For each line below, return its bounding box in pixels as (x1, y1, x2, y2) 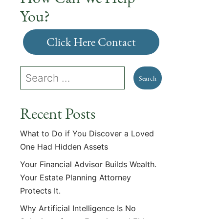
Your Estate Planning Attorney (20, 173, 131, 182)
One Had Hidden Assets (20, 142, 108, 152)
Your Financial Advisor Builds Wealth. (20, 159, 156, 169)
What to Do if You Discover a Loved (20, 129, 154, 138)
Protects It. (20, 186, 63, 196)
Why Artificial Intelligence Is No (20, 203, 136, 213)
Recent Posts (20, 103, 95, 124)
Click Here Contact (46, 34, 136, 49)
